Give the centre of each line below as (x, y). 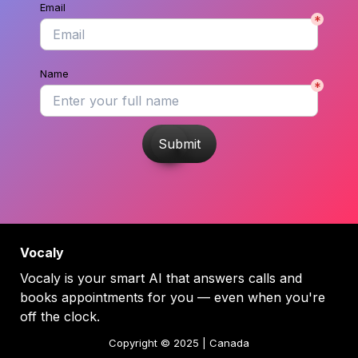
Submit (179, 144)
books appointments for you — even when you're (173, 298)
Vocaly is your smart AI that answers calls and (161, 278)
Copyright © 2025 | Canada (179, 343)
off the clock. (60, 317)
